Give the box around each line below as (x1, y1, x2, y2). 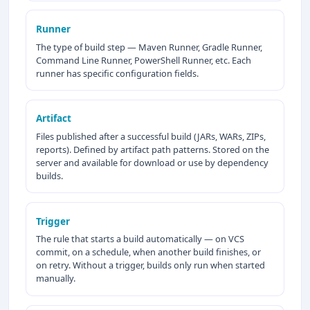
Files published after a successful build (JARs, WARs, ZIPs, (36, 129, 266, 143)
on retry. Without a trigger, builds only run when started (36, 259, 266, 272)
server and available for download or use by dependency (36, 156, 269, 169)
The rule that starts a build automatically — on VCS (36, 232, 245, 246)
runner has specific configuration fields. (36, 66, 199, 80)
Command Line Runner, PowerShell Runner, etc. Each (36, 53, 252, 66)
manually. (36, 272, 76, 285)
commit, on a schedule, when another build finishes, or (36, 246, 262, 259)
